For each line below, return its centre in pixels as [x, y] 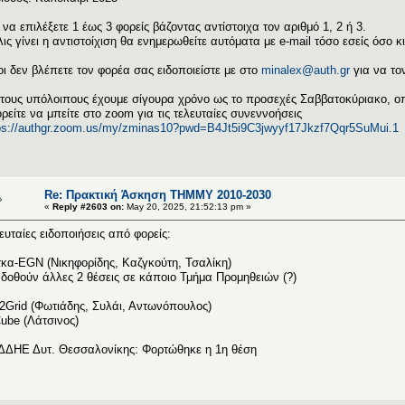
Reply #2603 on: [88, 206]
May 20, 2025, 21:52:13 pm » [188, 206]
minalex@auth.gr [306, 70]
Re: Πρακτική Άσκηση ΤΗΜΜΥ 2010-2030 [158, 194]
